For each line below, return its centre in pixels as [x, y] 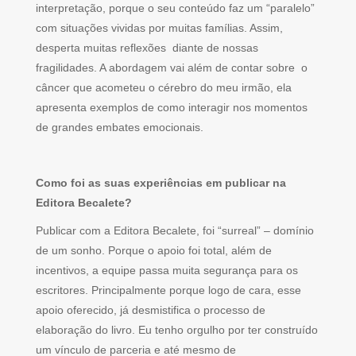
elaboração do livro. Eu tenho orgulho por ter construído [177, 330]
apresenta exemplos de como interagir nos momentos [172, 108]
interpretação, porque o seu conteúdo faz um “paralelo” [175, 8]
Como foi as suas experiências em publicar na [161, 183]
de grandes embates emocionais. [120, 128]
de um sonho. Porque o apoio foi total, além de [154, 251]
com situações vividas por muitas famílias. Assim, [159, 28]
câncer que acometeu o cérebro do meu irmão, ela [164, 88]
